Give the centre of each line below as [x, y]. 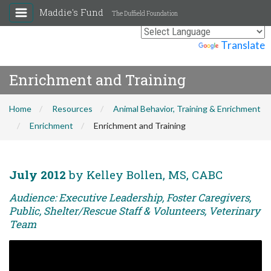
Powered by [170, 45]
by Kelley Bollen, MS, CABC [144, 175]
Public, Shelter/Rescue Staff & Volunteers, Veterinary [135, 211]
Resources [72, 109]
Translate [243, 45]
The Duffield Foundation [145, 14]
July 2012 [38, 175]
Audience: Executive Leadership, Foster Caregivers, [130, 198]
